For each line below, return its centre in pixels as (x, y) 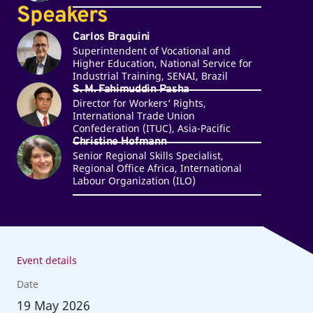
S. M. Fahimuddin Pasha (131, 89)
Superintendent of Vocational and (151, 50)
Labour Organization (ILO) (134, 180)
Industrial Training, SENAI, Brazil (150, 75)
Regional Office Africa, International (157, 168)
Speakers (62, 16)
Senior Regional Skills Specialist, (148, 155)
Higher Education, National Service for (162, 63)
